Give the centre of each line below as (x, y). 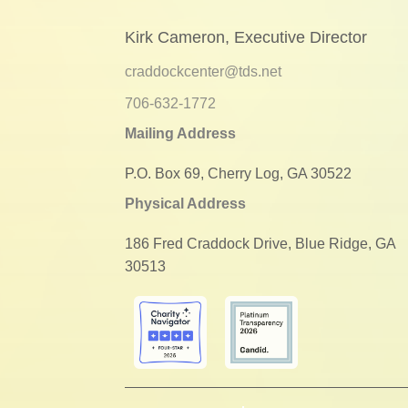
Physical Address (185, 204)
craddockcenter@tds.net (203, 71)
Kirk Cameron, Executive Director (246, 37)
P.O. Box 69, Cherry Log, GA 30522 (238, 173)
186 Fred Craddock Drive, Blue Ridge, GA (260, 244)
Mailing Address (180, 133)
